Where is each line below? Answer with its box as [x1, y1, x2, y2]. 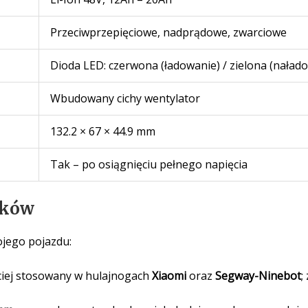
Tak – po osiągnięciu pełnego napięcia [49, 156, 247, 172]
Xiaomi [151, 268, 186, 284]
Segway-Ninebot [214, 268, 301, 284]
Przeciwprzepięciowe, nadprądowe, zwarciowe [49, 24, 287, 40]
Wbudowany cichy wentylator [49, 90, 200, 106]
